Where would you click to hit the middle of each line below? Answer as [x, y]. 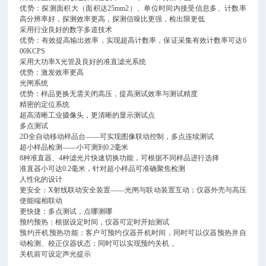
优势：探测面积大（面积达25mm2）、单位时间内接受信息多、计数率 [133, 8]
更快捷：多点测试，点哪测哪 [66, 211]
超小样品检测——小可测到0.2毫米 [74, 147]
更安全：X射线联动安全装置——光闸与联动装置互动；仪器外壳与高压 [133, 190]
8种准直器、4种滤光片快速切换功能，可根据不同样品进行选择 [120, 158]
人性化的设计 [41, 179]
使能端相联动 [41, 201]
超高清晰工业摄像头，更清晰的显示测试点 [88, 115]
